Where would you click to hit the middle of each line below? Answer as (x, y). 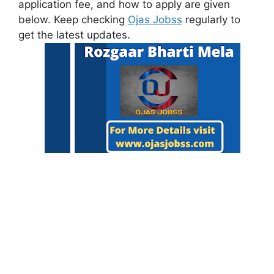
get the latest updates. (74, 35)
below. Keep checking (73, 20)
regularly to (211, 20)
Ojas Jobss (155, 20)
